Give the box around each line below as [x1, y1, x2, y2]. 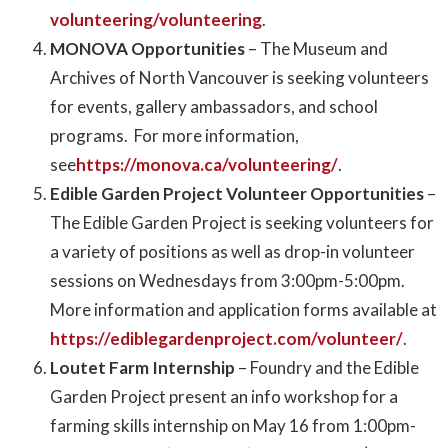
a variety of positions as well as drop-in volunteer [50, 241, 415, 263]
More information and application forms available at [50, 299, 437, 321]
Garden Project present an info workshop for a [50, 386, 398, 408]
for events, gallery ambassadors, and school [50, 96, 378, 118]
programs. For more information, [50, 125, 299, 147]
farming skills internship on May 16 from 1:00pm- [50, 415, 416, 437]
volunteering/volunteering [50, 9, 262, 31]
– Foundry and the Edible [238, 357, 419, 379]
